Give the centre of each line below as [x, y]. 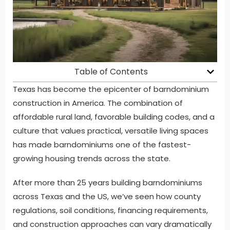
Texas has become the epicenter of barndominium [111, 89]
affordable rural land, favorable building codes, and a [114, 117]
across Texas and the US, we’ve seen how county [107, 196]
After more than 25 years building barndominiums [108, 182]
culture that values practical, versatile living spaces [111, 130]
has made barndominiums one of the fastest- [102, 144]
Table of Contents [111, 71]
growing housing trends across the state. [92, 158]
